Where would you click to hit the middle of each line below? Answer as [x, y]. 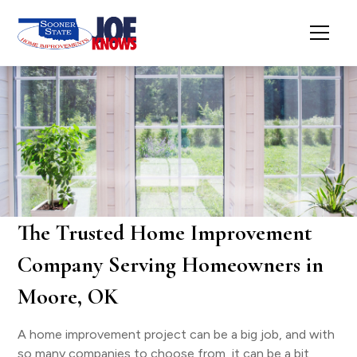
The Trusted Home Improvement [165, 233]
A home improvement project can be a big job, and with [177, 334]
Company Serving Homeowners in [171, 265]
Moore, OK [68, 296]
